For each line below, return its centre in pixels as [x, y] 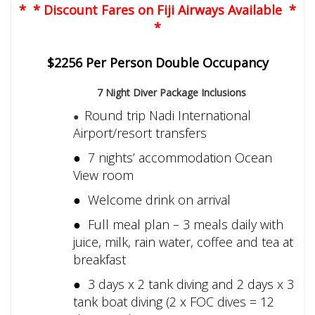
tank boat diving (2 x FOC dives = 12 [174, 302]
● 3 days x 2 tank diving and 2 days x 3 [184, 284]
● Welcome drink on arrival [152, 200]
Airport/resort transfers [140, 133]
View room [104, 175]
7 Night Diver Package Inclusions [172, 93]
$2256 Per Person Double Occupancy [157, 63]
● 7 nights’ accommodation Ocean [173, 158]
